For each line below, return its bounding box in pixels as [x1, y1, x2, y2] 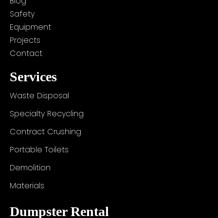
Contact [10, 48, 42, 59]
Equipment [10, 21, 51, 33]
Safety [10, 8, 35, 20]
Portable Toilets [10, 144, 69, 156]
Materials [10, 180, 44, 192]
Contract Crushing [10, 126, 81, 138]
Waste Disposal [10, 90, 69, 102]
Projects [10, 35, 40, 46]
